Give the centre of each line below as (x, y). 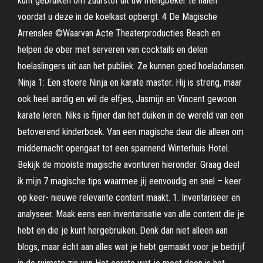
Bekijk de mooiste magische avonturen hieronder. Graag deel (129, 165)
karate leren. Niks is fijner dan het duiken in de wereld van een (131, 115)
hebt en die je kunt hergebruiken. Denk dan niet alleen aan (123, 230)
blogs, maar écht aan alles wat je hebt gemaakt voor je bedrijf (131, 247)
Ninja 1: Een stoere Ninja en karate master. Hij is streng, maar (130, 82)
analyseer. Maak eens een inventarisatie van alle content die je (131, 214)
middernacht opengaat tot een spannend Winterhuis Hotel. (124, 148)
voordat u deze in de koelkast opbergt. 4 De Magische (117, 17)
